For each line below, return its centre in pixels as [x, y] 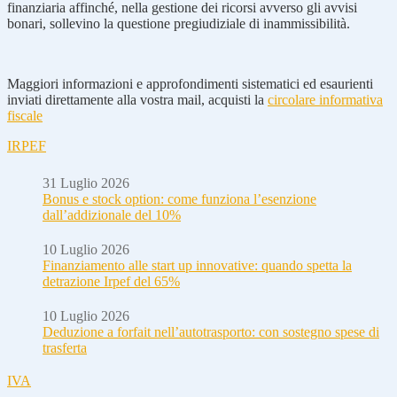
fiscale [25, 115]
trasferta [65, 347]
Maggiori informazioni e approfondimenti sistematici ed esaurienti [190, 83]
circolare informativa [325, 99]
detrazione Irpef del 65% [111, 281]
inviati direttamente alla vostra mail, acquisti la [137, 99]
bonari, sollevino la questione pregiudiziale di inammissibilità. [179, 23]
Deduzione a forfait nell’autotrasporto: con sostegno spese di [211, 331]
